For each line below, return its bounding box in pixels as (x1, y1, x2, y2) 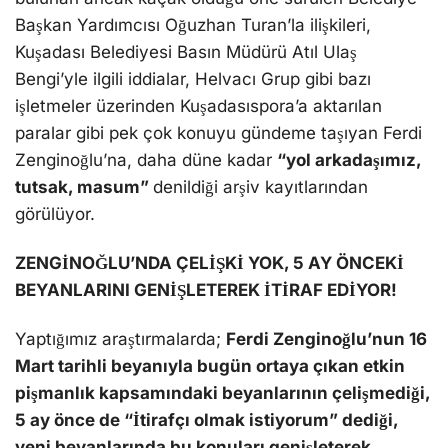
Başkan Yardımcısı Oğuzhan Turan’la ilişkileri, (15, 15, 371, 36)
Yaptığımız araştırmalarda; (15, 329, 226, 350)
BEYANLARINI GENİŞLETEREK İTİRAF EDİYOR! (15, 280, 397, 301)
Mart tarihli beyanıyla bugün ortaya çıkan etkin (15, 356, 405, 377)
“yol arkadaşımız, (277, 150, 421, 171)
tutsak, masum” (15, 177, 153, 198)
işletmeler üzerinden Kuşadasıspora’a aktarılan (15, 96, 382, 117)
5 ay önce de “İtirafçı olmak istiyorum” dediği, (15, 410, 398, 431)
